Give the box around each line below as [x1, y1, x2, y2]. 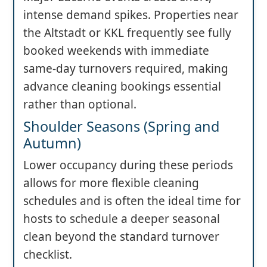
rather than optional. [23, 97, 136, 113]
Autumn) [23, 133, 81, 153]
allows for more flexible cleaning [23, 175, 199, 191]
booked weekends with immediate [23, 43, 209, 59]
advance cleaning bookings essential [23, 79, 221, 95]
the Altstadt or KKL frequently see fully [23, 25, 231, 41]
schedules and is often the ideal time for [23, 193, 241, 209]
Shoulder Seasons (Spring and [23, 117, 219, 136]
